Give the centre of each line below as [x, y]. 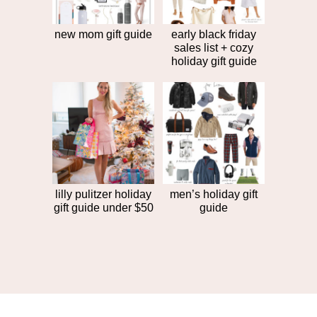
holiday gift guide [214, 61]
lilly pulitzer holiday [103, 194]
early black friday [214, 34]
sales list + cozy [214, 47]
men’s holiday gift [214, 194]
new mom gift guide [103, 34]
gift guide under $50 [103, 207]
